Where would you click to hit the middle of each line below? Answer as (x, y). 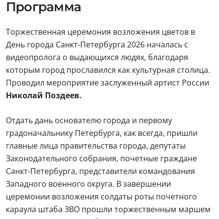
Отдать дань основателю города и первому (89, 120)
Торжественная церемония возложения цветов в (100, 32)
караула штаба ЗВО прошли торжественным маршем (108, 209)
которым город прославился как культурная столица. (108, 70)
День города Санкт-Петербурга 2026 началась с (97, 45)
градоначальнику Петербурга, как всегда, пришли (102, 133)
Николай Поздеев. (44, 96)
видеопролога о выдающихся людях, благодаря (97, 57)
